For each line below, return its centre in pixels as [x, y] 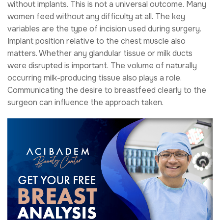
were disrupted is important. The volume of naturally [102, 65]
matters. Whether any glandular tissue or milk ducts [100, 53]
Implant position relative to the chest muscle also [96, 41]
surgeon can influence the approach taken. [85, 102]
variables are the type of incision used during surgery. [104, 28]
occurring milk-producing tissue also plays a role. [95, 78]
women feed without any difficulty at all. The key [96, 16]
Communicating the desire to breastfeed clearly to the [107, 90]
